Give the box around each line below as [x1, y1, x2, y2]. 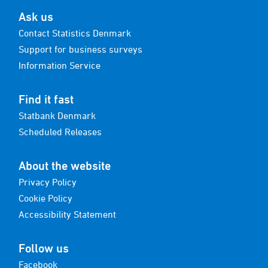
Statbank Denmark [19, 110, 96, 121]
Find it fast [19, 92, 74, 106]
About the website [19, 159, 111, 173]
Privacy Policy [19, 176, 77, 187]
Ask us [19, 10, 53, 24]
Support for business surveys [19, 44, 142, 54]
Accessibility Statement [19, 209, 116, 220]
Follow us [19, 241, 69, 255]
